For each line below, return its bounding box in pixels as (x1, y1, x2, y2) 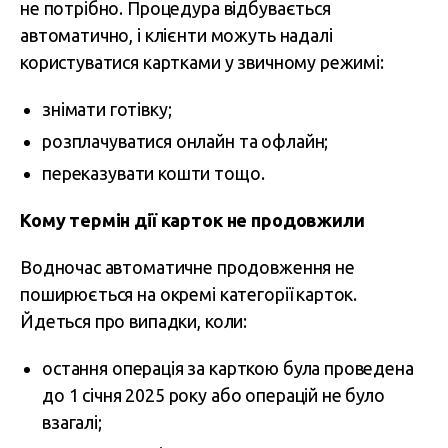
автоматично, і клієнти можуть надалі (20, 25, 333, 45)
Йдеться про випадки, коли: (20, 311, 248, 331)
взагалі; (42, 412, 102, 432)
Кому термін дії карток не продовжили (20, 210, 365, 230)
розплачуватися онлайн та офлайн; (42, 131, 329, 151)
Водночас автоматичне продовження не (20, 257, 355, 277)
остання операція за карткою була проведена (42, 358, 414, 378)
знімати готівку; (42, 99, 172, 119)
